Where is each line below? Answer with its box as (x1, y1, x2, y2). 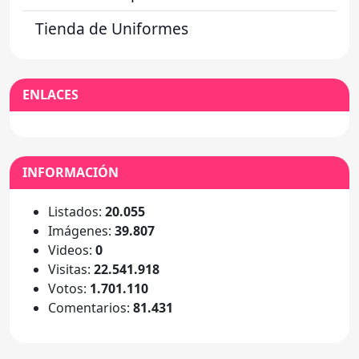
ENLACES (22, 86, 79, 103)
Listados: (48, 203, 105, 220)
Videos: (48, 241, 95, 259)
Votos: (48, 280, 90, 297)
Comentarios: (48, 299, 133, 317)
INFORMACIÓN (22, 163, 119, 181)
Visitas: (48, 260, 94, 278)
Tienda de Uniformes (35, 18, 188, 39)
